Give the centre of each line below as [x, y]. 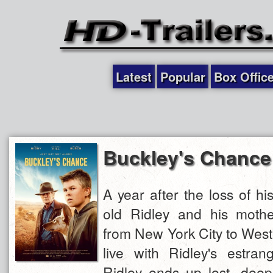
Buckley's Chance [187, 157]
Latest [134, 76]
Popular [183, 76]
